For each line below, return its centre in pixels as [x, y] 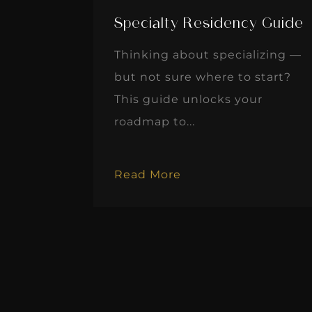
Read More [148, 175]
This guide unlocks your [189, 100]
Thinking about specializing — [208, 55]
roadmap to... [155, 122]
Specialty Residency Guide [209, 25]
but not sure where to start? [203, 77]
